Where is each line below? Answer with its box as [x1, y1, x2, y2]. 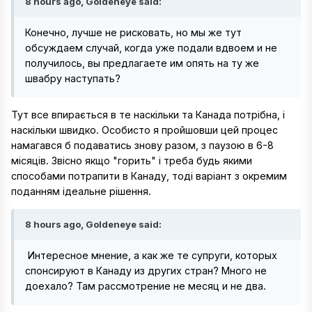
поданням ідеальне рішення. [11, 185, 151, 197]
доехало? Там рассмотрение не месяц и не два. [25, 280, 266, 292]
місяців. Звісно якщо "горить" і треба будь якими [11, 154, 252, 166]
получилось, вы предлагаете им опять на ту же [25, 56, 259, 69]
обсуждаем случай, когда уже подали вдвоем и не [25, 41, 277, 54]
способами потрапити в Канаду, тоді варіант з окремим [11, 169, 287, 182]
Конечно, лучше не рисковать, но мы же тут [25, 26, 242, 38]
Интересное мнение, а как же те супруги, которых [25, 249, 277, 262]
